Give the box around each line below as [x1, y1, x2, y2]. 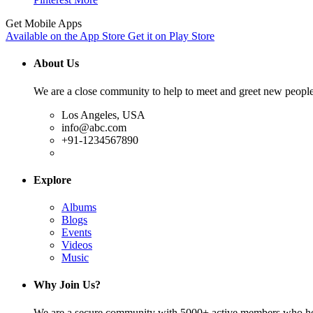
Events [61, 226, 92, 239]
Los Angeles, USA [61, 108, 145, 121]
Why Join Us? [34, 279, 101, 291]
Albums [61, 201, 96, 214]
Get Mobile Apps [6, 17, 82, 30]
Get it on [128, 30, 166, 43]
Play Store [169, 30, 214, 43]
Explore [34, 173, 71, 186]
